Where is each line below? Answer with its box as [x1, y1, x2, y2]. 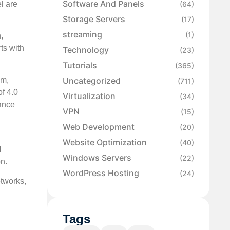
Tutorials [63, 60, 97, 71]
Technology [63, 45, 109, 55]
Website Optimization [63, 137, 147, 148]
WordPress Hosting [63, 168, 139, 179]
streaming [63, 29, 102, 40]
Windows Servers [63, 152, 131, 163]
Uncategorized [63, 75, 121, 86]
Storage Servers [63, 14, 125, 25]
